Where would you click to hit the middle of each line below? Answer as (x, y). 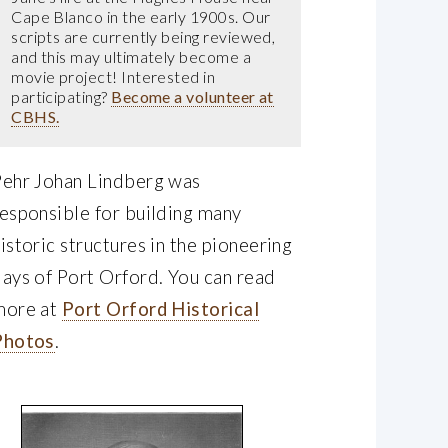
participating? (61, 97)
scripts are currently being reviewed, (143, 37)
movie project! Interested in (113, 77)
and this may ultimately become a (131, 57)
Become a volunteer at (192, 97)
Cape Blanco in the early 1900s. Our (141, 17)
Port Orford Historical (160, 309)
